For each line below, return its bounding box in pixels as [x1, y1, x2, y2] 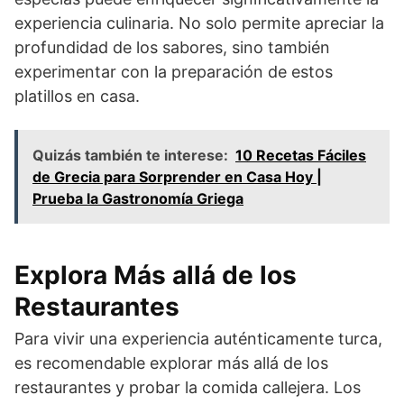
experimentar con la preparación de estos [14, 61, 333, 81]
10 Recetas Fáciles [235, 145, 366, 164]
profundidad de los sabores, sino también [14, 37, 330, 57]
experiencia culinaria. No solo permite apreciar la [14, 13, 384, 32]
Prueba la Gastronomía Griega [32, 188, 243, 207]
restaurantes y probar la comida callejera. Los [14, 377, 361, 397]
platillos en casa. [14, 86, 140, 106]
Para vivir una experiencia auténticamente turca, [14, 328, 382, 348]
